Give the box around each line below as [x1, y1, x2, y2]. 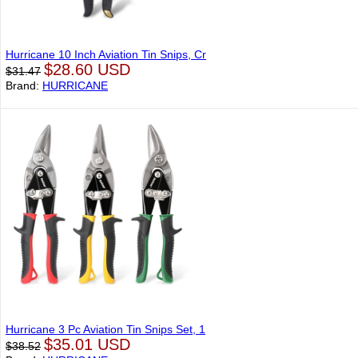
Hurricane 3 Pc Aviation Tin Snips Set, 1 [6, 323, 205, 336]
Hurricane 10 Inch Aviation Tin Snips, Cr [6, 48, 206, 61]
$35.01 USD [44, 336, 130, 353]
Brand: [6, 79, 42, 92]
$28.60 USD [44, 61, 130, 78]
